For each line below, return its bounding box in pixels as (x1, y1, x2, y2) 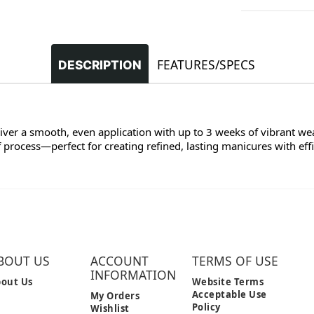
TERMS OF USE (191, 252, 278, 269)
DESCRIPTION (58, 57, 142, 72)
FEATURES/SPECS (157, 56, 256, 73)
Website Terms (191, 275, 264, 288)
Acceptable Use (191, 287, 267, 301)
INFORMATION (90, 266, 176, 283)
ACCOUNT (90, 252, 149, 269)
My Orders (90, 289, 140, 302)
